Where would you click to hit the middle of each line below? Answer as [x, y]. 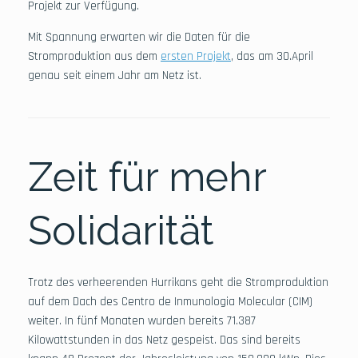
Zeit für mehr [147, 177]
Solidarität [121, 230]
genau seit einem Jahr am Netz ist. [115, 75]
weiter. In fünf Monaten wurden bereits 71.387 [142, 320]
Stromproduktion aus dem [94, 56]
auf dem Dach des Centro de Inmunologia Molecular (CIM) [170, 301]
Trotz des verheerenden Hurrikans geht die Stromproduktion [178, 282]
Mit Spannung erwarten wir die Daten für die [139, 37]
